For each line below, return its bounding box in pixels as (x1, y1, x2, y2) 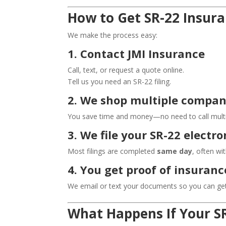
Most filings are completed (68, 146, 157, 156)
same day (157, 146, 193, 156)
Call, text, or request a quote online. (68, 65, 185, 75)
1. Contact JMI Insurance (68, 46, 205, 62)
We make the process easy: (68, 30, 158, 40)
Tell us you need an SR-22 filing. (68, 77, 172, 87)
